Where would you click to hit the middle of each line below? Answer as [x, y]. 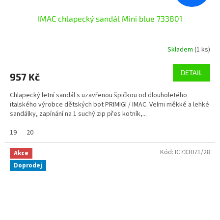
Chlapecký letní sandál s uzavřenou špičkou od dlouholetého [98, 96]
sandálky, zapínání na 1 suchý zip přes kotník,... [78, 114]
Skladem [181, 49]
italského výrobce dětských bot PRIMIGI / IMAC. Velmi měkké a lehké [110, 105]
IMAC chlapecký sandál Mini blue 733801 [110, 19]
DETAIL [192, 73]
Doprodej [28, 166]
